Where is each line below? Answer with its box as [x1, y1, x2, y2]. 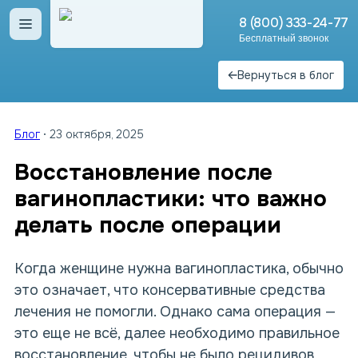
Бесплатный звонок [239, 32, 329, 44]
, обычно [286, 260, 344, 277]
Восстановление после [14, 158, 272, 187]
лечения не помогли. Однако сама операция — [14, 303, 336, 320]
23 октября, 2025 [50, 127, 144, 141]
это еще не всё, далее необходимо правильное [14, 324, 340, 342]
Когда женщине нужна [14, 260, 175, 277]
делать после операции [14, 211, 281, 240]
